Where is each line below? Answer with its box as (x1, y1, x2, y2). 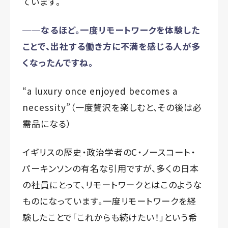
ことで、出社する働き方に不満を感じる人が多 (22, 39, 201, 52)
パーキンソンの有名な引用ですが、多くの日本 (22, 161, 199, 175)
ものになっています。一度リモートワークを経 (22, 194, 197, 207)
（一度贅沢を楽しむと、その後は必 (70, 100, 202, 113)
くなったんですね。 (22, 55, 93, 69)
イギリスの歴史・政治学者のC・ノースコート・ (22, 145, 196, 158)
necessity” (22, 100, 71, 113)
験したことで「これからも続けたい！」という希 (22, 210, 198, 223)
